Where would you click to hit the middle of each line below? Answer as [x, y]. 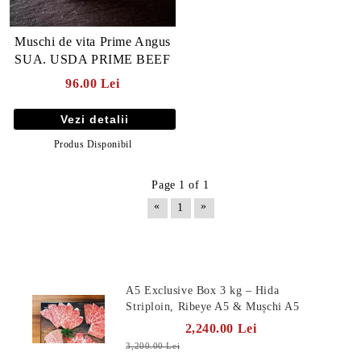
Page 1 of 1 [180, 185]
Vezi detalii [95, 119]
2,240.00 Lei [221, 328]
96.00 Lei [93, 83]
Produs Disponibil [93, 144]
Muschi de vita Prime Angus [93, 41]
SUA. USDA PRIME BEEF [131, 59]
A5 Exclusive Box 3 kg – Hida [203, 290]
